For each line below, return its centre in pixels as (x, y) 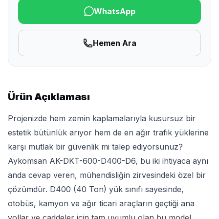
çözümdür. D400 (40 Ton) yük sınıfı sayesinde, (96, 189)
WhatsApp (114, 11)
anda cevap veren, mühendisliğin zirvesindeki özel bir (107, 175)
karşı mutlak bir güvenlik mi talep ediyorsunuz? (95, 147)
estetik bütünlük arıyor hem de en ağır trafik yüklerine (108, 133)
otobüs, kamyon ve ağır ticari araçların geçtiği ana (101, 204)
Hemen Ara (114, 43)
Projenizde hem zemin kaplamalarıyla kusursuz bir (102, 119)
